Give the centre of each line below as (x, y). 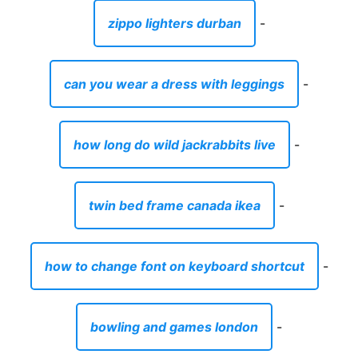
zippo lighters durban (174, 23)
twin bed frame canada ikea (174, 205)
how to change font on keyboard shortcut (174, 266)
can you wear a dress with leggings (174, 84)
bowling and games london (174, 326)
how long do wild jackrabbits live (174, 144)
